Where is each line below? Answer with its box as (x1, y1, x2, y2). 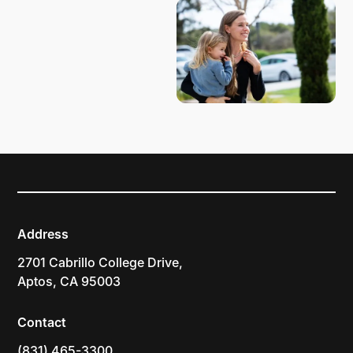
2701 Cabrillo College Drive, (17, 254, 184, 270)
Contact (17, 314, 67, 330)
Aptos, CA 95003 (17, 273, 121, 289)
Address (17, 225, 69, 242)
